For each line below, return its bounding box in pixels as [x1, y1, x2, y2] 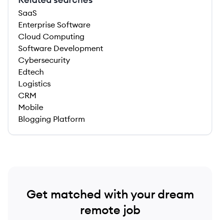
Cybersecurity [18, 55, 70, 65]
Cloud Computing [18, 31, 84, 41]
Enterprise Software [18, 20, 90, 29]
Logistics [18, 79, 51, 88]
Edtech [18, 67, 44, 77]
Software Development [18, 43, 103, 53]
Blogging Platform [18, 114, 85, 124]
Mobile [18, 102, 43, 112]
